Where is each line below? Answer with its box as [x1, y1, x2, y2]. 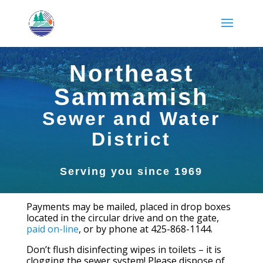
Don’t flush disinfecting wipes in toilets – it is [26, 243, 221, 257]
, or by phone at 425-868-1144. [78, 222, 215, 236]
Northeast [69, 60, 194, 87]
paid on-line [26, 222, 79, 236]
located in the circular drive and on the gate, [26, 211, 219, 225]
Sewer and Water [42, 108, 221, 130]
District [92, 129, 171, 150]
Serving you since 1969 [60, 166, 203, 178]
